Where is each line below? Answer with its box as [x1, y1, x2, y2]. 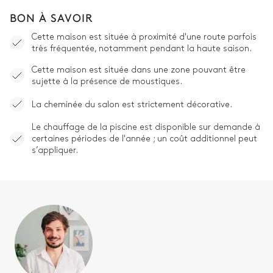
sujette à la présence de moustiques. [32, 77, 182, 86]
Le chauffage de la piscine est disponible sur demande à [32, 123, 260, 132]
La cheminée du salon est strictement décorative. [32, 100, 232, 108]
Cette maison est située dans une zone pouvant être [32, 66, 246, 74]
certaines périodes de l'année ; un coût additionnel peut [32, 135, 257, 143]
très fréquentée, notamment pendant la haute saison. [32, 44, 252, 53]
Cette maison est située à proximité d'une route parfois [32, 33, 257, 41]
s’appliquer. [32, 146, 78, 155]
